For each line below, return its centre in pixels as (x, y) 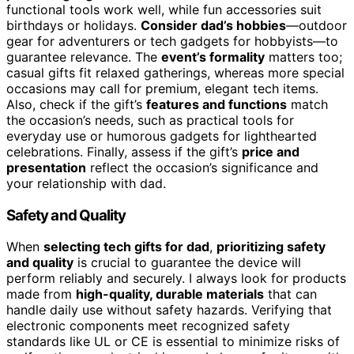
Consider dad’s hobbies (213, 25)
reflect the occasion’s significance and (202, 167)
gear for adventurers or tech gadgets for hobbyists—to (172, 41)
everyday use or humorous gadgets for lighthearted (162, 136)
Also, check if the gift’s (76, 104)
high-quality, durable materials (170, 294)
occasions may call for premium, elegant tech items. (162, 88)
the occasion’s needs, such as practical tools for (150, 120)
